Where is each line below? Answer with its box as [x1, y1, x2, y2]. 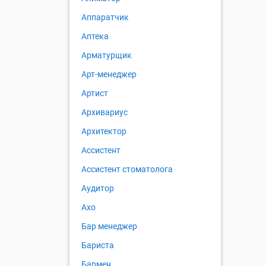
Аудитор [81, 183, 114, 194]
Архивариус [81, 107, 128, 118]
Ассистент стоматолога [81, 164, 173, 175]
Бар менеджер [81, 221, 137, 232]
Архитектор [81, 126, 126, 137]
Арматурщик [81, 50, 132, 61]
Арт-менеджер [81, 69, 137, 80]
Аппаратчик [81, 12, 129, 23]
